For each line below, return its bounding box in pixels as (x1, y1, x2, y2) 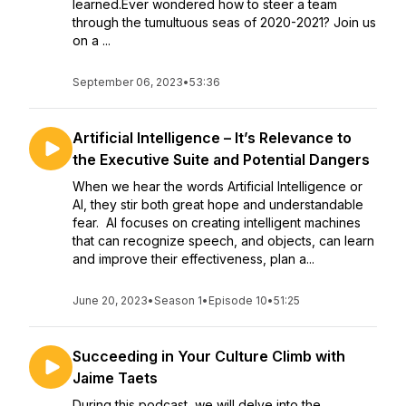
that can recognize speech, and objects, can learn (72, 233, 374, 248)
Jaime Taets (72, 369, 158, 387)
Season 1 (154, 294, 202, 307)
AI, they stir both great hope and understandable (72, 197, 363, 212)
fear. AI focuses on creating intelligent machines (72, 215, 361, 230)
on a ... (72, 33, 111, 48)
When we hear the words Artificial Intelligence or (72, 179, 362, 194)
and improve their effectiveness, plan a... (72, 251, 314, 266)
